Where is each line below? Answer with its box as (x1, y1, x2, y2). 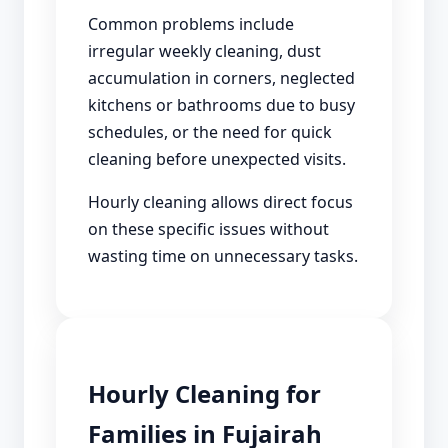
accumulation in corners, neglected (88, 66, 355, 89)
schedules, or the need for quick (88, 120, 332, 143)
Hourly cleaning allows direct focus (88, 190, 353, 213)
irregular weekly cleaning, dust (88, 39, 321, 62)
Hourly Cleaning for (88, 376, 321, 410)
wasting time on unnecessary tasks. (88, 244, 358, 267)
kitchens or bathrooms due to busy (88, 93, 355, 116)
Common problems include (88, 12, 294, 35)
